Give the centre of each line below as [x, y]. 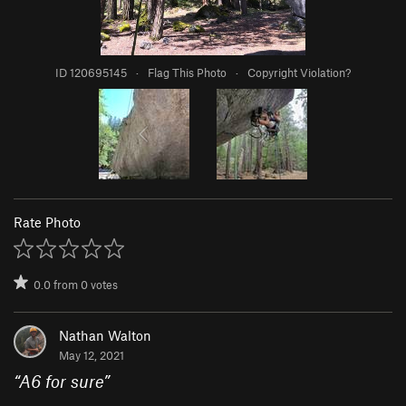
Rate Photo [47, 222]
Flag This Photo [187, 73]
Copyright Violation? [299, 73]
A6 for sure [61, 382]
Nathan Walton [105, 336]
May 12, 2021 [92, 356]
